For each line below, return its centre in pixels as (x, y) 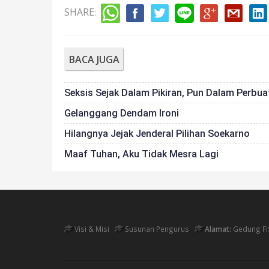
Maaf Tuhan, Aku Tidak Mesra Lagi (141, 154)
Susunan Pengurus (156, 229)
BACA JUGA (94, 59)
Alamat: (217, 229)
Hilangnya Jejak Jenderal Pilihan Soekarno (157, 134)
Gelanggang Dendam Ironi (122, 113)
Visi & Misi (91, 229)
